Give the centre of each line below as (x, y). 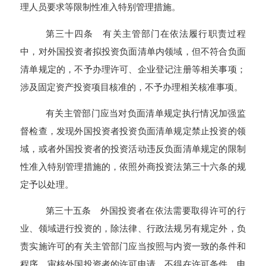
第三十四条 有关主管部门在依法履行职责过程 (145, 33)
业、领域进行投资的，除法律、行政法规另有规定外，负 (133, 229)
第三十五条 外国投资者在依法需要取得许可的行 (145, 211)
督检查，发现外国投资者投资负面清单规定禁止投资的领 (133, 131)
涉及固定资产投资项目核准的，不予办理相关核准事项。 (132, 87)
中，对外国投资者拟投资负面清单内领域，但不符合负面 (133, 51)
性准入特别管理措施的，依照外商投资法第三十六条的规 (133, 166)
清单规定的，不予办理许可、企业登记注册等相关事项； (133, 69)
